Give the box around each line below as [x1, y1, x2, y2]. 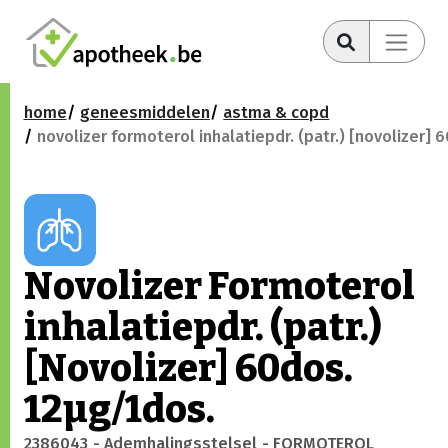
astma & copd [223, 103, 330, 123]
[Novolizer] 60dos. [23, 346, 353, 392]
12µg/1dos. [23, 387, 215, 433]
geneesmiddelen [79, 103, 210, 123]
